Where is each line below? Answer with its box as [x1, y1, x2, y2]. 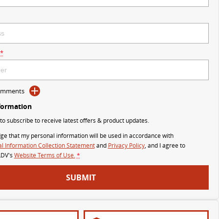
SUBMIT [66, 172, 96, 183]
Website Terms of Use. [14, 151, 75, 159]
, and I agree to [144, 141, 185, 150]
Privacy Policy [108, 141, 145, 150]
